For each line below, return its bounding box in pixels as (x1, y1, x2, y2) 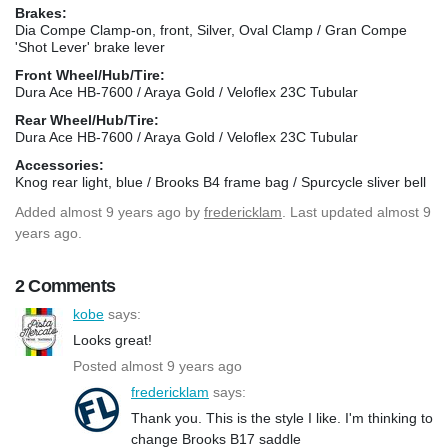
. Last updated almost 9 (282, 203, 431, 220)
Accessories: (15, 156, 104, 173)
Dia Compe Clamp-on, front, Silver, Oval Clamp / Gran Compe (15, 21, 407, 38)
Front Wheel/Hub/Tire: (15, 66, 165, 83)
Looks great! (73, 331, 152, 348)
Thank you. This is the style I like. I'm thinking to (131, 409, 433, 426)
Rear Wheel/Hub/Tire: (15, 111, 159, 128)
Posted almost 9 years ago (73, 357, 242, 374)
